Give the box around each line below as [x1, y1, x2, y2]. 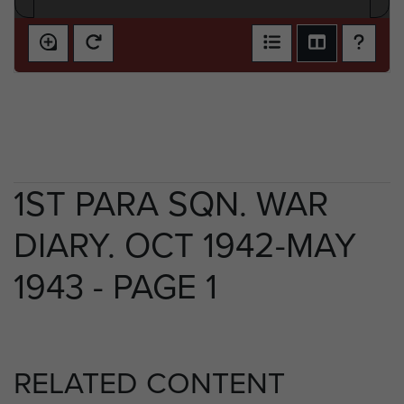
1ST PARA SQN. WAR [14, 179, 328, 230]
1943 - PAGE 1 [14, 262, 217, 313]
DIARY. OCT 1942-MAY [14, 220, 356, 271]
